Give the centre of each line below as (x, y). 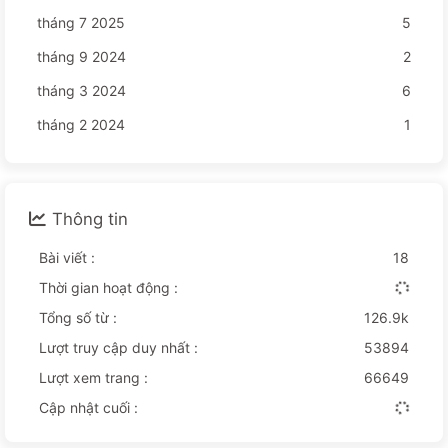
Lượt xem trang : (93, 377)
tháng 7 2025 (81, 22)
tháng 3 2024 (81, 90)
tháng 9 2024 (81, 56)
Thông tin (90, 218)
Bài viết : (67, 257)
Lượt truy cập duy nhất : (118, 347)
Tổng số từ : (78, 317)
